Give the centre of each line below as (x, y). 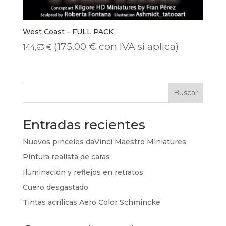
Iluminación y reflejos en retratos (83, 172)
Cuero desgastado (55, 187)
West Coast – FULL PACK (68, 32)
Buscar (186, 93)
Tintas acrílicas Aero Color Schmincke (91, 203)
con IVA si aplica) (137, 47)
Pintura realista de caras (66, 157)
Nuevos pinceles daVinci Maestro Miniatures (104, 142)
